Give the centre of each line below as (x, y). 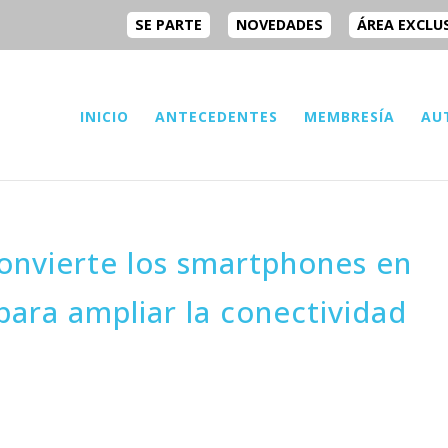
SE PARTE (168, 24)
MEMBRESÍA (349, 116)
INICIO (104, 116)
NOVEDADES (279, 24)
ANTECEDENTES (216, 116)
